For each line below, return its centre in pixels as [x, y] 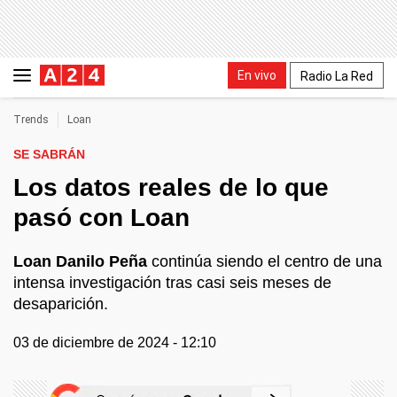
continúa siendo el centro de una [265, 261]
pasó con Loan [101, 218]
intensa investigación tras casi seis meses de [172, 283]
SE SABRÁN [49, 154]
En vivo [257, 75]
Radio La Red [337, 76]
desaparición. [61, 304]
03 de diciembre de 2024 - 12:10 [115, 343]
